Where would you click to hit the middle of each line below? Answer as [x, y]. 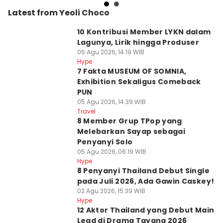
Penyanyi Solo [105, 142]
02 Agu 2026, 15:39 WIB [111, 191]
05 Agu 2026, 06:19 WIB [111, 152]
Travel [86, 111]
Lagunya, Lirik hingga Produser [138, 42]
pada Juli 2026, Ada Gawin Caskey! [146, 181]
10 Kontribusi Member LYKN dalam [144, 32]
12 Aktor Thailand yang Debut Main [146, 210]
